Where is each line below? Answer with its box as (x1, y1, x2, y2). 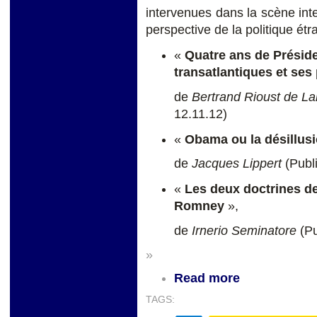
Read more (174, 271, 240, 286)
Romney (174, 199, 224, 214)
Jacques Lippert (192, 156, 285, 171)
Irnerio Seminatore (192, 224, 300, 238)
